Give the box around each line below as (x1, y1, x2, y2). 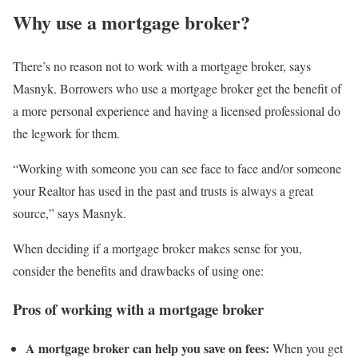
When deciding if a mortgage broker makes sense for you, (13, 239, 302, 257)
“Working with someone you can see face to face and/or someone (13, 159, 341, 177)
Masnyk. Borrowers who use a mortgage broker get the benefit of (13, 79, 341, 97)
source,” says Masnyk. (13, 204, 126, 221)
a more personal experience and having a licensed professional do (13, 101, 340, 119)
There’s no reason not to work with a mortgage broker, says (13, 57, 311, 74)
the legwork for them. (13, 124, 120, 141)
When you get (272, 339, 343, 356)
